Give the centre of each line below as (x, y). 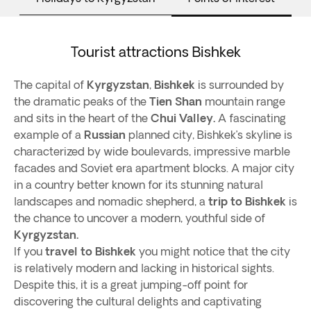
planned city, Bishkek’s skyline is (209, 135)
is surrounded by (239, 85)
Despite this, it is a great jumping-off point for (131, 285)
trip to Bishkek (246, 201)
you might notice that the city (213, 251)
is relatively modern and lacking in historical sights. (144, 268)
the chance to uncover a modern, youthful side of (140, 218)
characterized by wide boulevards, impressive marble (152, 151)
